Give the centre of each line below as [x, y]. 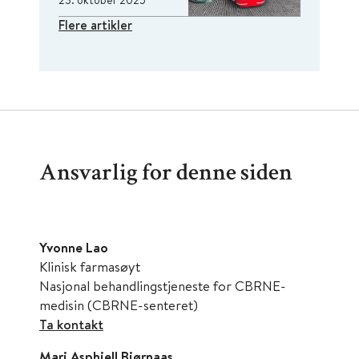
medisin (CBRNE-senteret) [119, 305]
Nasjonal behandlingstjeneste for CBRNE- [163, 286]
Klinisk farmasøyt [90, 267]
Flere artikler [95, 25]
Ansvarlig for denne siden [166, 175]
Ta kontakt [71, 325]
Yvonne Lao [74, 248]
